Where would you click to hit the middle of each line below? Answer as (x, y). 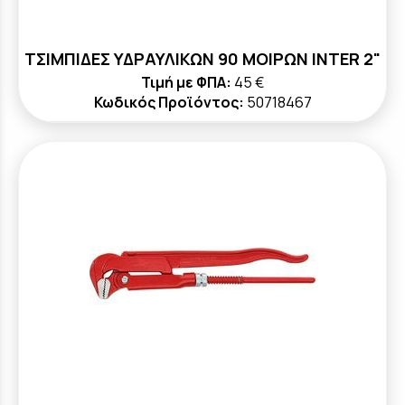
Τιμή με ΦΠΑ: (186, 82)
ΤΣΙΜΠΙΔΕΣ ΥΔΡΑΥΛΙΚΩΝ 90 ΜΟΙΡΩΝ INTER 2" (202, 59)
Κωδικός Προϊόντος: (169, 102)
